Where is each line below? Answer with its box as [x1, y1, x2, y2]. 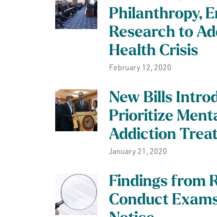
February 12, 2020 [108, 62, 171, 72]
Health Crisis [108, 44, 198, 59]
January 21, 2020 [108, 146, 167, 156]
